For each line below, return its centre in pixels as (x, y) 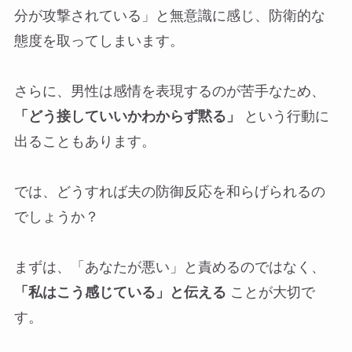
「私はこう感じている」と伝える (120, 292)
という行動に (284, 116)
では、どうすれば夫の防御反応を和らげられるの (169, 191)
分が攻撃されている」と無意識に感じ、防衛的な (169, 15)
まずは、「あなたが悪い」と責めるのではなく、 (169, 267)
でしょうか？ (56, 216)
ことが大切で (270, 292)
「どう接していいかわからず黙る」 (127, 116)
